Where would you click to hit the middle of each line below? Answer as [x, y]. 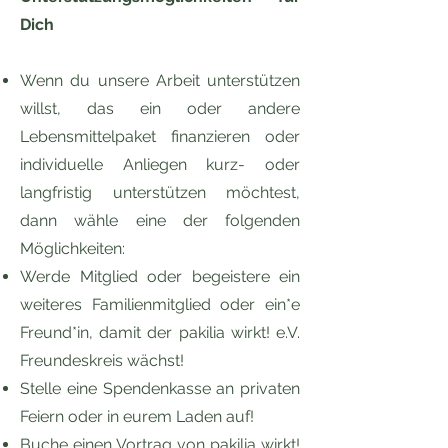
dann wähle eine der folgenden [160, 220]
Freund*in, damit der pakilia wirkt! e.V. [160, 332]
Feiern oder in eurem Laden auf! [137, 416]
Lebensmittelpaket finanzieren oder [160, 136]
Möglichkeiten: [72, 248]
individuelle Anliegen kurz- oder [160, 164]
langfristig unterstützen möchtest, [160, 192]
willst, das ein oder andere [160, 108]
